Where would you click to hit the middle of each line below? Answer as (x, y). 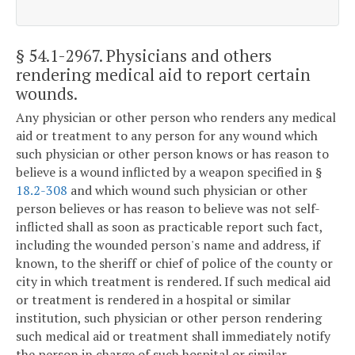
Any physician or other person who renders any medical (176, 118)
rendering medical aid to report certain (163, 74)
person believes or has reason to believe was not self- (168, 209)
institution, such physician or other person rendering (169, 318)
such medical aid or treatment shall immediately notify (173, 336)
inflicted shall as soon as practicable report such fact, (169, 227)
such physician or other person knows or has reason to (172, 154)
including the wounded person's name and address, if (168, 245)
